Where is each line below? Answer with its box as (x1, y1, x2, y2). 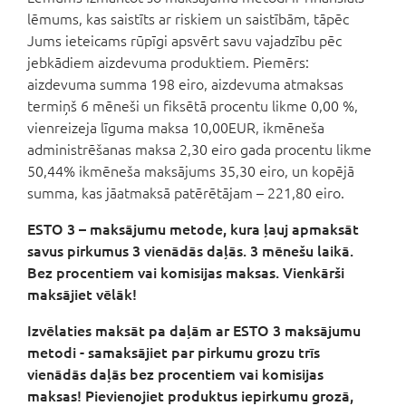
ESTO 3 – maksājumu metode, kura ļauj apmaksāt (27, 219, 359, 238)
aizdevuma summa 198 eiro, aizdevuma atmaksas (27, 75, 343, 92)
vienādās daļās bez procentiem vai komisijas (27, 364, 324, 383)
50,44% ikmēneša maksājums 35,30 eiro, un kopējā (27, 162, 354, 179)
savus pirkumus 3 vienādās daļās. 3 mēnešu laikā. (27, 241, 353, 260)
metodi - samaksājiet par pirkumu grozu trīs (27, 343, 320, 362)
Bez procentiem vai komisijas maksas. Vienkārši (27, 263, 344, 282)
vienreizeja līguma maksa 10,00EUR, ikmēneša (27, 119, 324, 136)
